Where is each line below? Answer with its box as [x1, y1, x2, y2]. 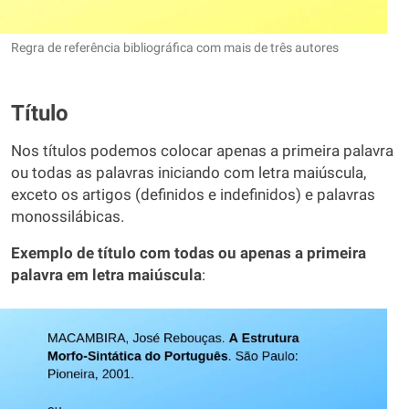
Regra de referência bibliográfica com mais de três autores [11, 39, 339, 55]
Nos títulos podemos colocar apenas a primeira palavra [11, 142, 393, 160]
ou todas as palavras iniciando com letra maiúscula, [11, 163, 366, 182]
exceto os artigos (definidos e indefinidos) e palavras [11, 185, 375, 204]
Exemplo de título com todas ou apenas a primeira [11, 244, 366, 262]
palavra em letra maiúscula [11, 266, 202, 284]
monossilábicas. [11, 207, 124, 225]
